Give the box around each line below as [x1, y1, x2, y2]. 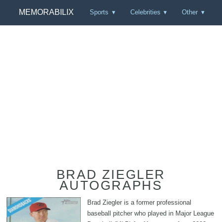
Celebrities [130, 8, 161, 16]
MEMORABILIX [18, 8, 74, 17]
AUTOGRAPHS [59, 178, 163, 193]
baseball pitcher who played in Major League [87, 210, 214, 217]
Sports [90, 8, 109, 16]
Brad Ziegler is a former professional [87, 199, 191, 206]
